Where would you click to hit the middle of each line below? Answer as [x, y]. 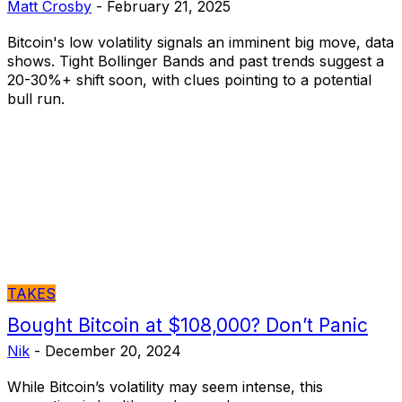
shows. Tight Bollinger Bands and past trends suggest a [196, 61]
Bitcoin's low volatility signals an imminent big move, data [201, 42]
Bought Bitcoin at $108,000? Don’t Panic [188, 325]
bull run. [36, 98]
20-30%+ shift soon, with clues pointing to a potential [189, 79]
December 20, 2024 [113, 350]
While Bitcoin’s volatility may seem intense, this [165, 386]
